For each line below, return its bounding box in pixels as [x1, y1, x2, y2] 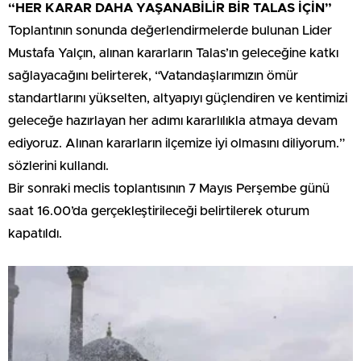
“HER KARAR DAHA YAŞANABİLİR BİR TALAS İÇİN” [8, 2, 332, 15]
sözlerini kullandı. [8, 160, 109, 172]
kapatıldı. [8, 227, 62, 240]
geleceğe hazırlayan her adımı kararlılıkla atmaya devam [8, 114, 338, 127]
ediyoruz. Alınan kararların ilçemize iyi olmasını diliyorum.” [8, 137, 345, 150]
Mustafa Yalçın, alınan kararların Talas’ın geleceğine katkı [8, 47, 338, 60]
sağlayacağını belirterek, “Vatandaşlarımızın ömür [8, 69, 298, 82]
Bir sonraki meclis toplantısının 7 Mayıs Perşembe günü [8, 182, 330, 195]
